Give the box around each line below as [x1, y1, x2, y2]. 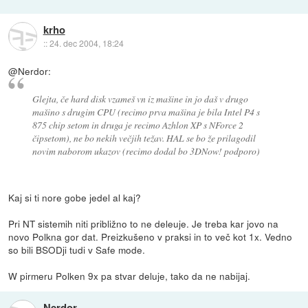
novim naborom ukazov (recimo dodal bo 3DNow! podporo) [32, 144, 260, 158]
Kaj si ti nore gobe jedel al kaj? [8, 190, 142, 205]
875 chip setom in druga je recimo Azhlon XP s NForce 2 [32, 118, 243, 132]
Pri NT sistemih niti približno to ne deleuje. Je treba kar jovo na [8, 217, 279, 231]
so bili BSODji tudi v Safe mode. [8, 243, 146, 257]
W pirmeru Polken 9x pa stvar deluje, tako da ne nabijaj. [8, 269, 251, 283]
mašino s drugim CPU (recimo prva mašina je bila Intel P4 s [32, 105, 260, 119]
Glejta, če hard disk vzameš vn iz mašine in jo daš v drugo [32, 92, 248, 106]
